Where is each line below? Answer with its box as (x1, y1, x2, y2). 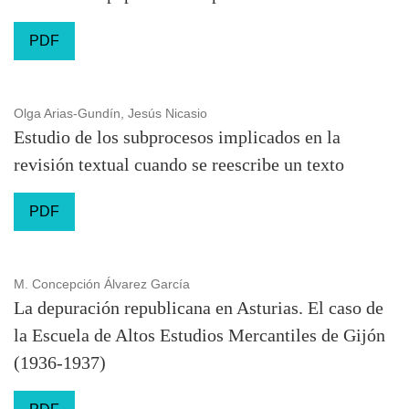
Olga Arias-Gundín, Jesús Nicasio (14, 106, 207, 121)
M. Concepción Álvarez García (14, 277, 190, 291)
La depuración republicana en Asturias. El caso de (14, 298, 383, 318)
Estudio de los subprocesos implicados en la (14, 127, 341, 147)
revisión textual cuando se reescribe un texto (14, 154, 344, 174)
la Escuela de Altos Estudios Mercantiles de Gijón (14, 325, 385, 345)
